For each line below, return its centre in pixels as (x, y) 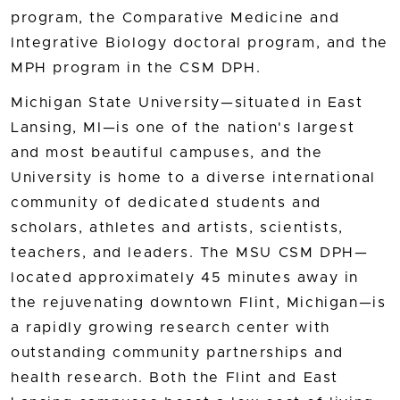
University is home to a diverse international (194, 178)
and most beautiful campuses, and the (167, 153)
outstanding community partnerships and (177, 353)
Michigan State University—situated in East (187, 103)
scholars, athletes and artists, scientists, (177, 228)
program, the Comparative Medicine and (175, 17)
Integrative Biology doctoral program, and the (200, 42)
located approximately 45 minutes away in (185, 278)
